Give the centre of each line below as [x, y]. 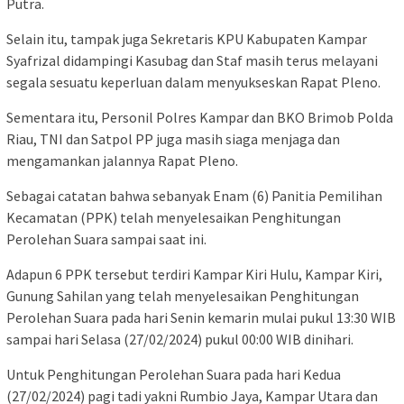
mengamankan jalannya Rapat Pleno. [122, 160]
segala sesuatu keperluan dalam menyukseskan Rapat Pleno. [193, 82]
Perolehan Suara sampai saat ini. [106, 239]
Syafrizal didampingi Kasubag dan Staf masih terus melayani [192, 60]
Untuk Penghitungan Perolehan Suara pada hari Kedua [174, 374]
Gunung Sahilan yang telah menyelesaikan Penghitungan [183, 295]
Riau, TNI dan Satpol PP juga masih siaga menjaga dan [173, 138]
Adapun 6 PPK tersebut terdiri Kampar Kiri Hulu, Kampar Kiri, [194, 274]
